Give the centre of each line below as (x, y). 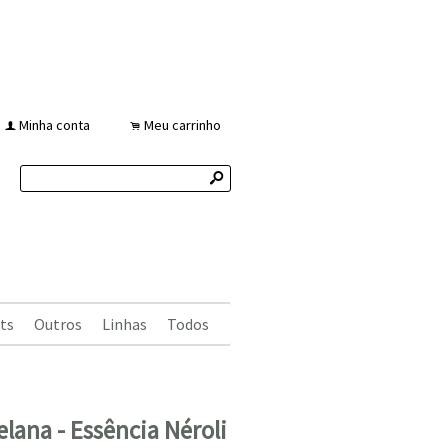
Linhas (124, 324)
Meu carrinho (182, 125)
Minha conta (54, 125)
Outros (58, 324)
